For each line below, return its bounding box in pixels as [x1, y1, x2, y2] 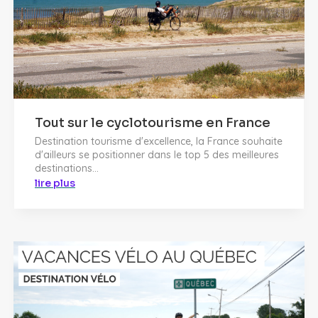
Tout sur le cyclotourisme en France [35, 114, 270, 131]
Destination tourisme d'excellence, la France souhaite [35, 134, 283, 148]
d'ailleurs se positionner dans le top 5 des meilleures [35, 148, 279, 161]
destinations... [35, 161, 99, 175]
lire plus [35, 176, 75, 190]
